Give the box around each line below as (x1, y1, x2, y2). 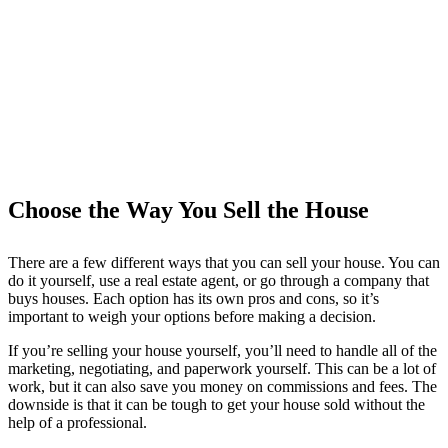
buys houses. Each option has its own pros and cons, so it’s (8, 289, 379, 307)
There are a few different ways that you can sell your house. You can (8, 253, 440, 271)
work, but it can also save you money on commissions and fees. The (8, 377, 437, 395)
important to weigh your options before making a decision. (8, 307, 376, 325)
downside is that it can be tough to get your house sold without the (8, 395, 425, 413)
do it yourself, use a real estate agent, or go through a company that (8, 271, 429, 289)
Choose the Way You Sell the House (8, 196, 369, 223)
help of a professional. (8, 413, 147, 431)
